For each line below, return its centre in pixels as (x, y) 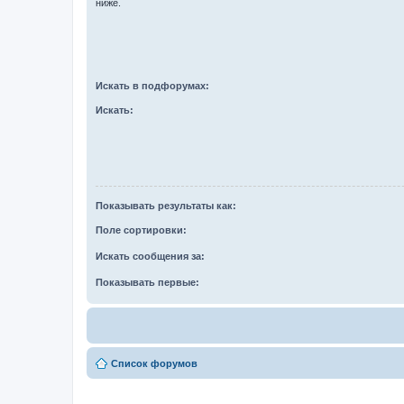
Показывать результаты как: (166, 206)
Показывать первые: (147, 282)
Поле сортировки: (141, 230)
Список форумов (154, 363)
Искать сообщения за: (150, 256)
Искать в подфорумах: (152, 86)
